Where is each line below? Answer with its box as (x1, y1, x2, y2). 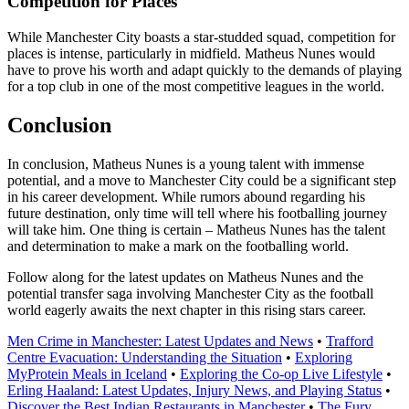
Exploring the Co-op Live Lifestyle (180, 365, 383, 382)
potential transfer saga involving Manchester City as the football (7, 285, 373, 301)
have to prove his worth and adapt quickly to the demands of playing (7, 61, 402, 78)
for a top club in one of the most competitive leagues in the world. (7, 78, 384, 94)
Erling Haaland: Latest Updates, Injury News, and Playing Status (7, 382, 382, 398)
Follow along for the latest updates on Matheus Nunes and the (7, 268, 363, 285)
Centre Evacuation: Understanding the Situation (7, 349, 282, 365)
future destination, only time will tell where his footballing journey (7, 204, 387, 221)
